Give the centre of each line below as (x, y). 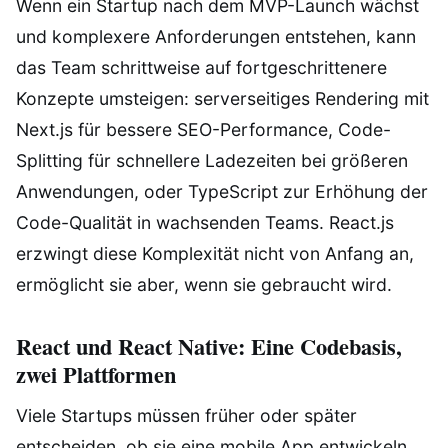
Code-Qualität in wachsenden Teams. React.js (205, 222)
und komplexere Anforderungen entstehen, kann (216, 36)
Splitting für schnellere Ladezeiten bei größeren (212, 160)
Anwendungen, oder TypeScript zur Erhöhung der (222, 191)
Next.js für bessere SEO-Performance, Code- (203, 129)
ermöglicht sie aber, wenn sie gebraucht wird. (204, 284)
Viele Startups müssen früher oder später (186, 416)
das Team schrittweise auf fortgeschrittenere (201, 67)
